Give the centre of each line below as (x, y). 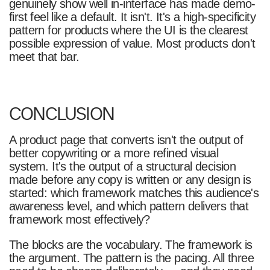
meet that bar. (44, 57)
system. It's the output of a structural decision (122, 166)
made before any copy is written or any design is (130, 179)
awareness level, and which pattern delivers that (129, 206)
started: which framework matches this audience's (134, 193)
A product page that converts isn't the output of (126, 140)
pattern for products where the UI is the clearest (128, 30)
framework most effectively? (79, 219)
